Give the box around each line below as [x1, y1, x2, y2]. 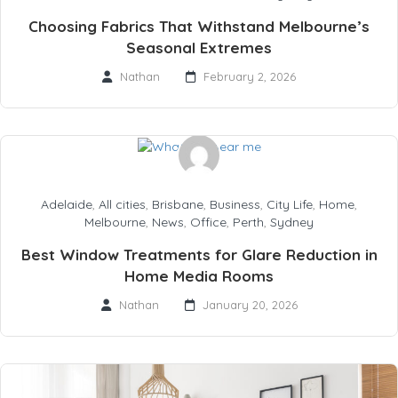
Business [210, 195, 260, 212]
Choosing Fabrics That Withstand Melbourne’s [28, 17, 370, 36]
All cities [99, 195, 146, 212]
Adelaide [41, 195, 92, 212]
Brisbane [152, 195, 203, 212]
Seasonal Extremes [126, 38, 272, 58]
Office [190, 213, 227, 230]
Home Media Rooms [124, 266, 274, 285]
